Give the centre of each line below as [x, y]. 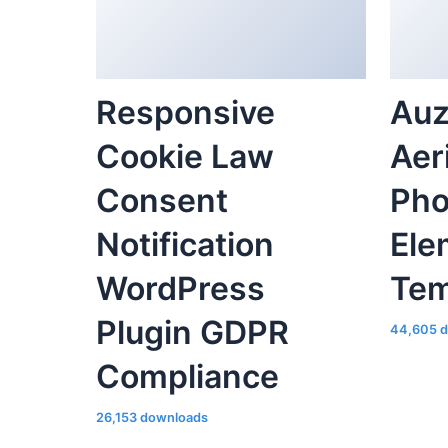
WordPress [180, 289]
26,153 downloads [152, 418]
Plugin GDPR [192, 333]
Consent [162, 201]
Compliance [187, 377]
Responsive [185, 113]
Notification [185, 245]
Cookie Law [185, 157]
